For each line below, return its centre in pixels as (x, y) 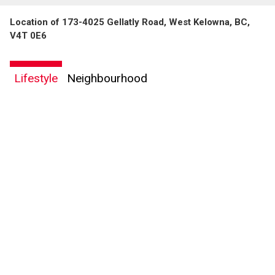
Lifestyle (36, 78)
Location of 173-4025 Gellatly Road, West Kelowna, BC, (130, 22)
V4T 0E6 (28, 35)
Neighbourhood (107, 78)
